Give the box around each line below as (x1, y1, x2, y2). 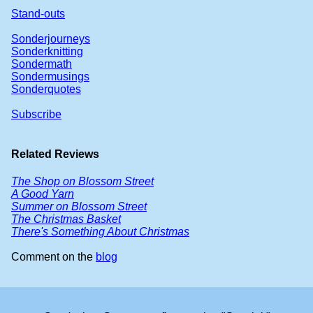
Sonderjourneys (11, 32, 90, 45)
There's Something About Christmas (11, 226, 189, 238)
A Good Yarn (11, 188, 74, 201)
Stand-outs (11, 7, 65, 20)
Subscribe (11, 108, 61, 120)
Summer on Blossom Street (11, 201, 147, 213)
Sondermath (11, 57, 72, 70)
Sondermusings (11, 70, 89, 82)
